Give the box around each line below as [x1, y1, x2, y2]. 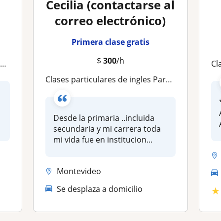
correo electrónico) [55, 12, 166, 29]
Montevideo [57, 165, 102, 177]
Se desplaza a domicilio [57, 183, 143, 194]
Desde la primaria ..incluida [53, 112, 155, 123]
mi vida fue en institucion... [53, 134, 153, 145]
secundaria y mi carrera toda [53, 123, 161, 134]
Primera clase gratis [71, 37, 149, 47]
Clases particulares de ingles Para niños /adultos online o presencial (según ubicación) [50, 74, 166, 85]
